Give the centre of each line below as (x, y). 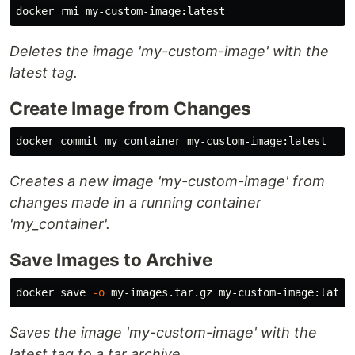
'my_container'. (60, 224)
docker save (54, 293)
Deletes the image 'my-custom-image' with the (169, 52)
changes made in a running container (136, 203)
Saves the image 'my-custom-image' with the (163, 333)
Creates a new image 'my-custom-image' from (167, 181)
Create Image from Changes (130, 109)
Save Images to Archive (111, 260)
